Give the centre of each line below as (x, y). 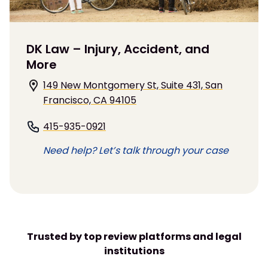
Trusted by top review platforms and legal (134, 236)
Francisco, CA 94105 (90, 100)
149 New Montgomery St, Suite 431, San (133, 85)
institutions (134, 251)
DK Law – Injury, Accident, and (118, 49)
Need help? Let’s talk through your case (136, 150)
